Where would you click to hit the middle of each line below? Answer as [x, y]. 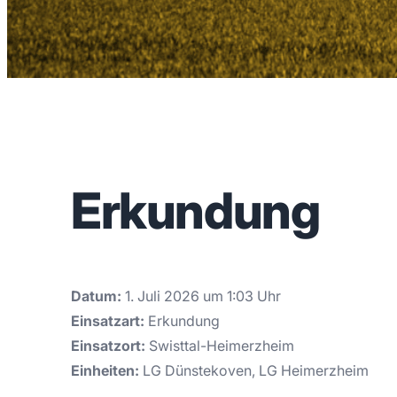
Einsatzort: [108, 346]
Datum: [96, 296]
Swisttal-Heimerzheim [220, 346]
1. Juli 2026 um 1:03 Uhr [201, 296]
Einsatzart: [108, 321]
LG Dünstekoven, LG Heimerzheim [254, 371]
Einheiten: [105, 371]
